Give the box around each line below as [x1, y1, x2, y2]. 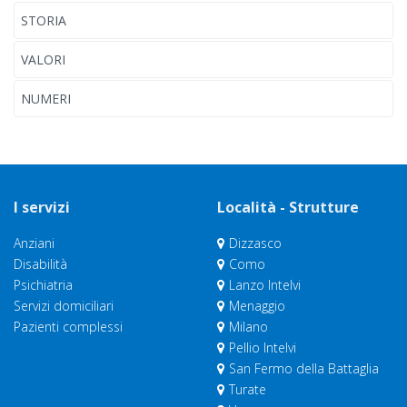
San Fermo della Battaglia [229, 360, 379, 377]
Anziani [14, 234, 55, 252]
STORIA [21, 12, 66, 29]
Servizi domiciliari [14, 297, 114, 314]
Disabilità [14, 255, 67, 273]
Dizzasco [229, 234, 282, 252]
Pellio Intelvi [229, 339, 296, 356]
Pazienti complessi [14, 318, 123, 335]
